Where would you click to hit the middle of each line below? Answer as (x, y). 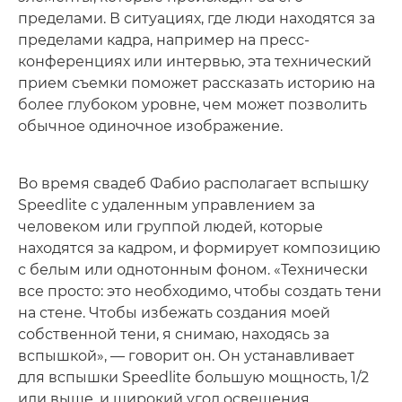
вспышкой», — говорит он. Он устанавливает (186, 355)
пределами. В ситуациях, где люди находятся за (197, 18)
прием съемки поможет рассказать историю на (197, 83)
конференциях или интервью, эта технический (195, 61)
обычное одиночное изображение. (150, 126)
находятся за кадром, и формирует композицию (199, 248)
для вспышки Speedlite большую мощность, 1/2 (193, 377)
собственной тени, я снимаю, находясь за (174, 334)
